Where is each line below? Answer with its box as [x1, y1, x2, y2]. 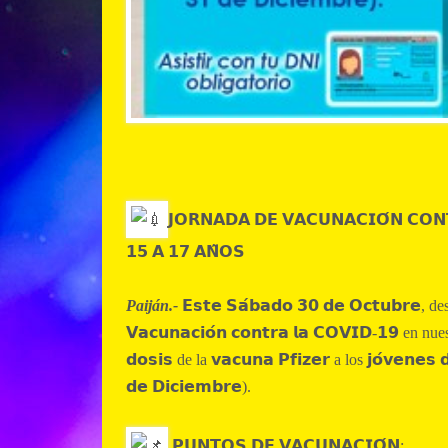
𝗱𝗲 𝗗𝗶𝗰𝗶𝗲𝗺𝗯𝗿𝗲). [126, 378, 251, 396]
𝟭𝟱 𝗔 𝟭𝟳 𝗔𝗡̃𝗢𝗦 [126, 243, 245, 261]
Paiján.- [126, 297, 178, 315]
